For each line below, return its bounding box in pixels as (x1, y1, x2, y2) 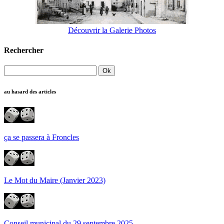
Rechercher (4, 45, 43, 54)
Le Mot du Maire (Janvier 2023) (4, 175, 105, 184)
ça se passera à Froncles (4, 132, 79, 141)
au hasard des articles (4, 88, 56, 94)
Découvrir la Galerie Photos (68, 26, 156, 35)
